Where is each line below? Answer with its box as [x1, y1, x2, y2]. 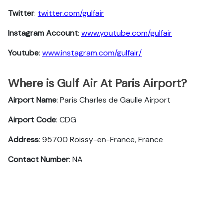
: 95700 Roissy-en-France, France [39, 134, 163, 145]
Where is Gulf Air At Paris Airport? [8, 76, 187, 91]
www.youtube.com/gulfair [81, 28, 172, 38]
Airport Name [8, 95, 56, 105]
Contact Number [8, 154, 69, 165]
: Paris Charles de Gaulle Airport [56, 95, 170, 105]
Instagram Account [8, 28, 78, 38]
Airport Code [8, 114, 56, 125]
